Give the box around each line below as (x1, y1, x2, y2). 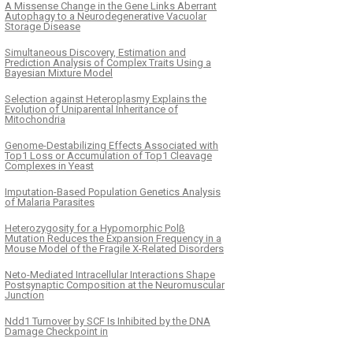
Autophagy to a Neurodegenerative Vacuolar (5, 9, 206, 22)
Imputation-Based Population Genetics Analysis (5, 185, 221, 198)
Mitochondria (5, 113, 65, 125)
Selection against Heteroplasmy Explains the (5, 92, 206, 105)
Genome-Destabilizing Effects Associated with (5, 139, 218, 151)
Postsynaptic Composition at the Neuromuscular (5, 278, 225, 291)
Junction (5, 288, 44, 301)
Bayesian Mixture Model (5, 66, 113, 79)
